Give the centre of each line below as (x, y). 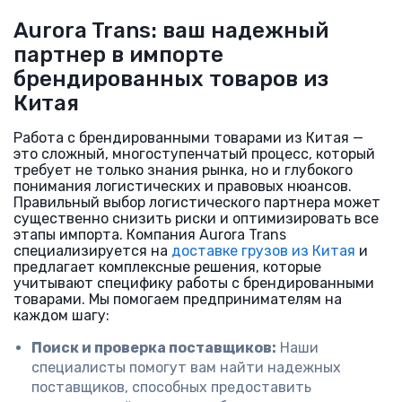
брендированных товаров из (171, 79)
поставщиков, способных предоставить (171, 387)
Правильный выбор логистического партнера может (197, 202)
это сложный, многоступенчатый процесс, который (194, 154)
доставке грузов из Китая (263, 251)
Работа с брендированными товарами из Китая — (188, 138)
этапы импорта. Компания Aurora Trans (150, 235)
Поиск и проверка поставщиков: (154, 348)
